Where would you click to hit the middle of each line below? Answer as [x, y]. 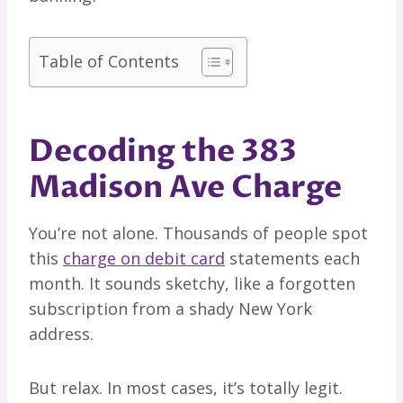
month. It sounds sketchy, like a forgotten [192, 284]
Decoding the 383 [163, 152]
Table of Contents [109, 62]
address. [61, 334]
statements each [292, 259]
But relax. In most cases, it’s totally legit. [186, 388]
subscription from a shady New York [170, 309]
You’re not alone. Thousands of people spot [198, 233]
